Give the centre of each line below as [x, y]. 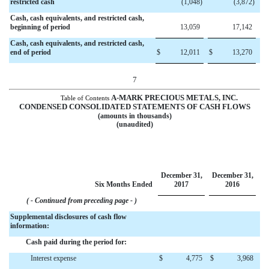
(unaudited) [134, 125]
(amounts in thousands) [134, 116]
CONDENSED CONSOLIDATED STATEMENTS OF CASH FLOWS [134, 107]
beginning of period [40, 27]
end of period [31, 52]
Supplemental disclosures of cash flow [68, 217]
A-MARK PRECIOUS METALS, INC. [174, 98]
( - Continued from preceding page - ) [79, 201]
